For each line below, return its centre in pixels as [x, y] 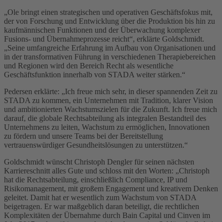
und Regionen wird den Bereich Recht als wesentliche [89, 65]
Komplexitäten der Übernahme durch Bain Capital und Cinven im [107, 215]
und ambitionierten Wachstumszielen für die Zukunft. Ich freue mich [111, 109]
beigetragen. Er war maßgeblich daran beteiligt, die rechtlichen [102, 206]
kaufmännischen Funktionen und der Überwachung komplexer [102, 30]
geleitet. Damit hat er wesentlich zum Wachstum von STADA [100, 197]
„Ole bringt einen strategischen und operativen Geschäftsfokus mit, [108, 12]
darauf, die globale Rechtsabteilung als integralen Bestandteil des [105, 118]
